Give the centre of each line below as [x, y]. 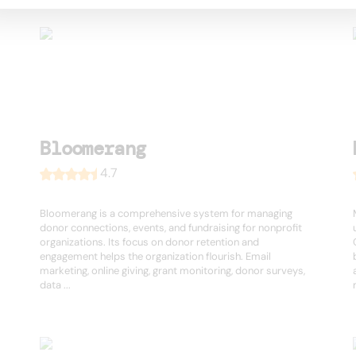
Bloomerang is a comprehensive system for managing [166, 214]
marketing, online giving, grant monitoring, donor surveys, [173, 271]
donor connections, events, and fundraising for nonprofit [171, 228]
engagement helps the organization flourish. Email [156, 257]
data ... [56, 285]
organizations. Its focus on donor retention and [150, 242]
